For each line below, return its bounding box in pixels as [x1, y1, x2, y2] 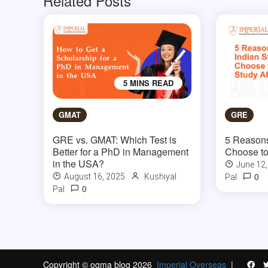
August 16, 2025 [63, 172, 125, 182]
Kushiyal [144, 172, 176, 182]
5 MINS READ [123, 77, 174, 89]
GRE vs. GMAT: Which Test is [52, 133, 176, 147]
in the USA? [52, 157, 104, 171]
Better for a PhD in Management [52, 145, 188, 159]
